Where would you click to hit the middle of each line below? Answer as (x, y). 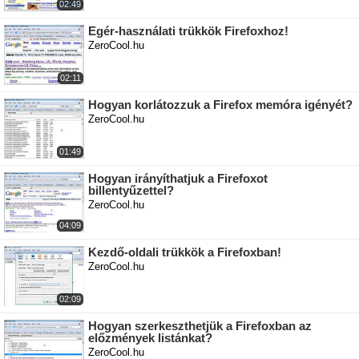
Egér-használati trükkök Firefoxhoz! (188, 31)
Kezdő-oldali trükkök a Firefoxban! (185, 252)
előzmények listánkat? (150, 338)
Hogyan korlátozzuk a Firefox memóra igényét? (220, 105)
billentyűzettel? (131, 191)
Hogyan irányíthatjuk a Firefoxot (178, 179)
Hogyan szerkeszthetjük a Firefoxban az (200, 326)
